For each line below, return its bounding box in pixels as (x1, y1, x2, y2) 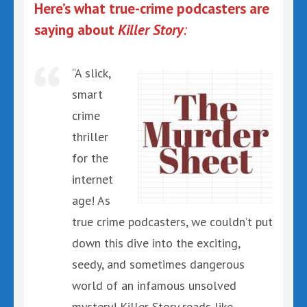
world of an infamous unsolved (72, 277, 236, 293)
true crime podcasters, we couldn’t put (72, 213, 273, 230)
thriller (72, 128, 108, 145)
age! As (72, 192, 110, 208)
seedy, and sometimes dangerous (72, 256, 245, 272)
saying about (34, 21, 118, 39)
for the (72, 149, 108, 166)
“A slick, (72, 64, 110, 81)
